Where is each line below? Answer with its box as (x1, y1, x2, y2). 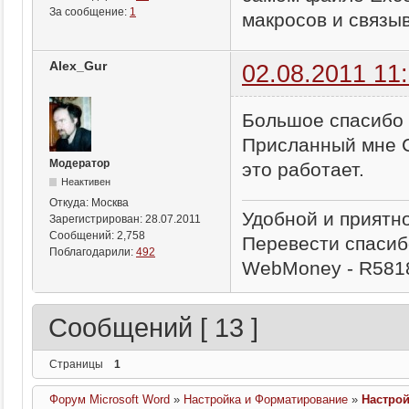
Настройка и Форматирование (184, 393, 349, 406)
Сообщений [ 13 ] (48, 312, 258, 342)
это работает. (242, 159, 364, 180)
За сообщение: (49, 5, 130, 18)
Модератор (49, 156, 110, 170)
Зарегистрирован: (49, 212, 145, 225)
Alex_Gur (49, 58, 107, 73)
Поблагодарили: (49, 245, 136, 258)
